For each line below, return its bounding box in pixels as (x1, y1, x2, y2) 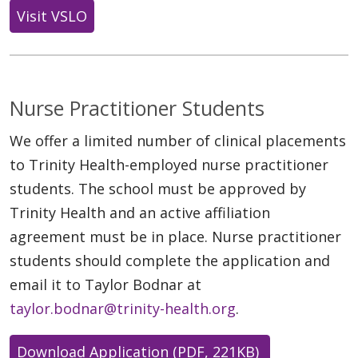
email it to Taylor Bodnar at (10, 274, 201, 294)
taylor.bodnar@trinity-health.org (10, 298, 236, 318)
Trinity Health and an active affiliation (10, 202, 270, 222)
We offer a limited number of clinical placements (10, 130, 346, 150)
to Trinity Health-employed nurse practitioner (10, 154, 328, 174)
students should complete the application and (10, 250, 330, 270)
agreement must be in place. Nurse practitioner (10, 226, 341, 246)
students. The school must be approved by (10, 178, 306, 198)
